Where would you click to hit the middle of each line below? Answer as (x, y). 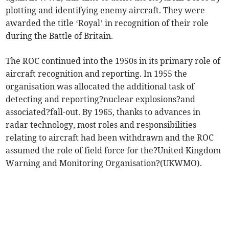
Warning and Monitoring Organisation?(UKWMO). (104, 163)
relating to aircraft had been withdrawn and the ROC (110, 137)
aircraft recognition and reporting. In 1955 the (97, 73)
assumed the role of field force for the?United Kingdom (113, 150)
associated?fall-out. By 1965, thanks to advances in (103, 112)
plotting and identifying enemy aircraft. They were (106, 10)
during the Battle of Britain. (60, 36)
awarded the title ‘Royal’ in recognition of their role (107, 23)
